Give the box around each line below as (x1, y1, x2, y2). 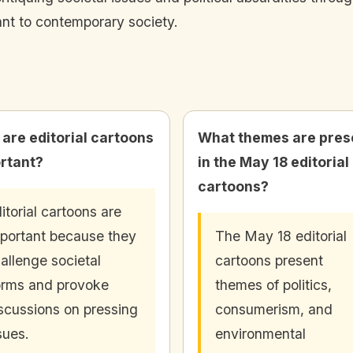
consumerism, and (215, 301, 333, 318)
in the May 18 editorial (198, 154, 349, 171)
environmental (215, 325, 306, 343)
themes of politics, (215, 277, 332, 294)
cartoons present (215, 252, 323, 269)
